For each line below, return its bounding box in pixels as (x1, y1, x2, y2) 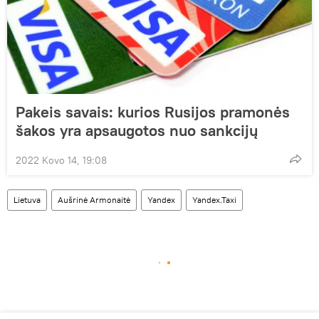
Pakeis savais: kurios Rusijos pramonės (16, 101, 290, 122)
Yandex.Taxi (192, 194, 236, 205)
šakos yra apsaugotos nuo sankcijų (16, 120, 258, 140)
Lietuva (14, 194, 41, 205)
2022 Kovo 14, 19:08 (16, 153, 107, 167)
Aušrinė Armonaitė (58, 194, 130, 205)
